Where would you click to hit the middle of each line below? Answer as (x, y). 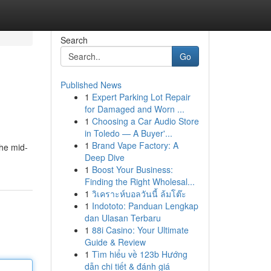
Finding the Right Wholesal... (139, 181)
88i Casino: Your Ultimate (140, 230)
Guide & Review (115, 242)
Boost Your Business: (132, 169)
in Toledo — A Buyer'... (128, 133)
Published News (91, 85)
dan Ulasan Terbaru (122, 218)
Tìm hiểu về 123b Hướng (139, 254)
